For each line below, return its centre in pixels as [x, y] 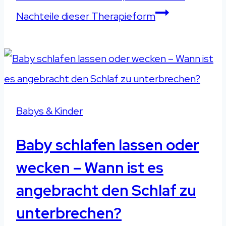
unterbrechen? [69, 213]
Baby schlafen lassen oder [108, 145]
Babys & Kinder [49, 111]
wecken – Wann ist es [90, 167]
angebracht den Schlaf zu [106, 190]
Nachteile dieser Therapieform [86, 16]
